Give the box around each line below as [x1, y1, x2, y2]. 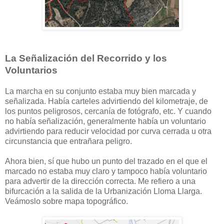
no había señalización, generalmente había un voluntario [5, 117, 206, 126]
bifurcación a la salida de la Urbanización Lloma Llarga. [5, 187, 202, 196]
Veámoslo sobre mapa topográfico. [5, 197, 128, 206]
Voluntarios [5, 65, 57, 76]
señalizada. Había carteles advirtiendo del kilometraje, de [5, 97, 208, 106]
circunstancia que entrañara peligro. [5, 137, 132, 146]
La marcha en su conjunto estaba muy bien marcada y [5, 87, 196, 96]
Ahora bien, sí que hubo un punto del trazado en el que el [5, 157, 207, 166]
